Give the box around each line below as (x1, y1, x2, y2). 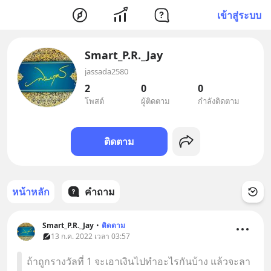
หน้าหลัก (12, 185, 50, 198)
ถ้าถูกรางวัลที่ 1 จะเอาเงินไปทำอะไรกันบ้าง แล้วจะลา (27, 255, 250, 268)
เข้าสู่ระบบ (217, 8, 261, 22)
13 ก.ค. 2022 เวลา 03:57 (51, 231, 130, 241)
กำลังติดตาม (197, 96, 240, 106)
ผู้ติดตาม (141, 96, 171, 106)
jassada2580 (85, 66, 128, 77)
